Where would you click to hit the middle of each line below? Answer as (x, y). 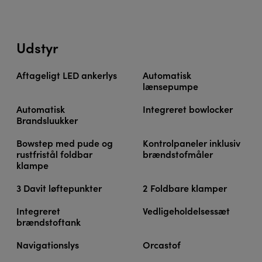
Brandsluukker (47, 120)
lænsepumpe (170, 86)
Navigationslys (48, 245)
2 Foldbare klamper (185, 188)
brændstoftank (49, 222)
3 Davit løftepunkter (59, 188)
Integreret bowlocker (188, 109)
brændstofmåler (178, 154)
